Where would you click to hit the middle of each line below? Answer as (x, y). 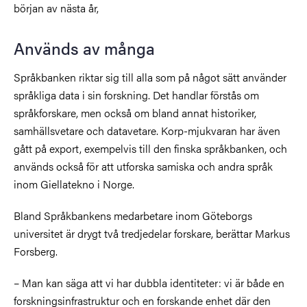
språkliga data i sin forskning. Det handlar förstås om (136, 95)
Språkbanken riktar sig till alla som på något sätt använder (150, 77)
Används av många (84, 48)
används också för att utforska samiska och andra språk (143, 166)
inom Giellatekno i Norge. (74, 184)
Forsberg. (36, 251)
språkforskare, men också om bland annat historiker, (135, 112)
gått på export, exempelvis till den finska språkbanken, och (150, 148)
